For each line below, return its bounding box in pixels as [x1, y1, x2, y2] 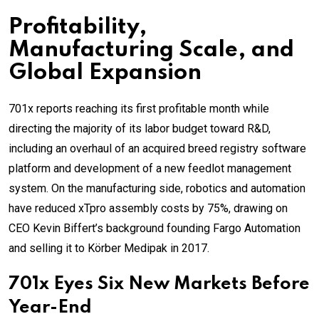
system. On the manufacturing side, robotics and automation [9, 181, 305, 195]
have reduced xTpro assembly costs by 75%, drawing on [9, 201, 288, 215]
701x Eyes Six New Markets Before [9, 275, 310, 293]
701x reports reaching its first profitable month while [9, 101, 269, 115]
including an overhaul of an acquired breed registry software [9, 141, 306, 155]
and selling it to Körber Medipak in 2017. [9, 241, 209, 255]
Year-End [9, 298, 92, 317]
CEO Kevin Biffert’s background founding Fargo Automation [9, 221, 300, 235]
